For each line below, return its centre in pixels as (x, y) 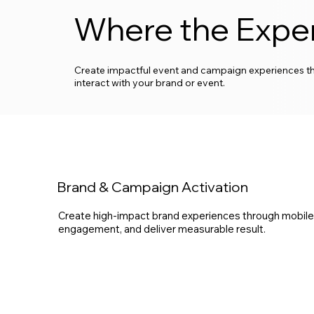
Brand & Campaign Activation (153, 186)
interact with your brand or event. (149, 83)
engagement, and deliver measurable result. (162, 228)
